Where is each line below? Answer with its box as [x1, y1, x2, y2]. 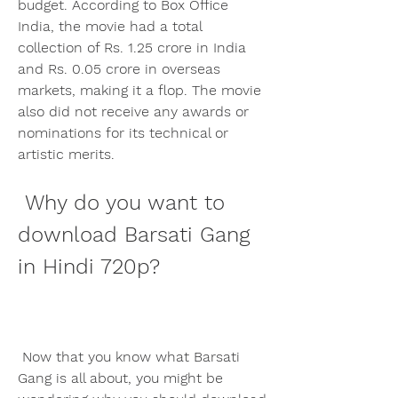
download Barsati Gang [18, 221, 250, 247]
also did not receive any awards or [18, 102, 249, 120]
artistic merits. [18, 145, 115, 163]
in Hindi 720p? [18, 253, 160, 279]
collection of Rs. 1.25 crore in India [18, 38, 246, 56]
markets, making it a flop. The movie [18, 81, 261, 99]
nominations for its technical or [18, 123, 228, 141]
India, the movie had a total [18, 17, 202, 35]
